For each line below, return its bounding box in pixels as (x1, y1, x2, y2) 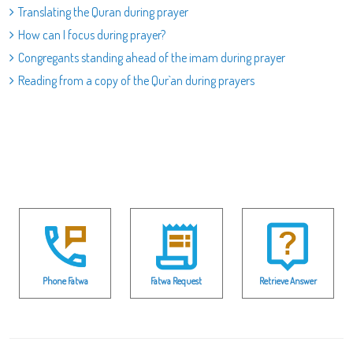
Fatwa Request (150, 274, 203, 287)
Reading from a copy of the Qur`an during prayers (18, 72, 255, 88)
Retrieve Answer (258, 274, 317, 287)
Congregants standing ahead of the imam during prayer (18, 50, 285, 65)
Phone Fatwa (42, 274, 88, 287)
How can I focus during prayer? (18, 27, 165, 43)
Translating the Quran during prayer (18, 4, 188, 20)
